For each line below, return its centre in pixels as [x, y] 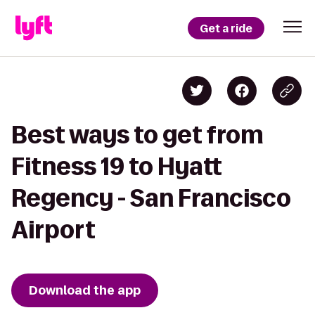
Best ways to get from [137, 135]
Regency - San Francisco [151, 198]
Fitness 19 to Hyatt [117, 166]
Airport [53, 230]
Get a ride [226, 28]
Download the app [85, 290]
